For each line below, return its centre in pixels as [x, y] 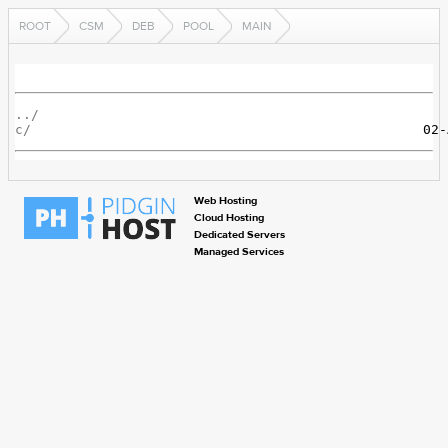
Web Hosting [225, 201]
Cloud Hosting [229, 218]
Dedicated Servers [239, 235]
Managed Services [239, 252]
